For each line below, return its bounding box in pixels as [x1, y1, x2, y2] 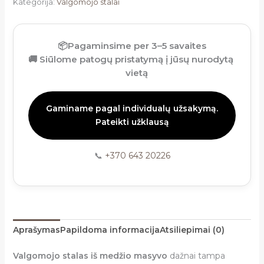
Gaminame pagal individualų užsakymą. [46, 103, 218, 114]
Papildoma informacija [60, 224, 160, 235]
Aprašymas [12, 224, 60, 235]
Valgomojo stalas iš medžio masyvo [12, 250, 167, 261]
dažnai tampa [167, 250, 225, 261]
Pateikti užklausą [95, 116, 169, 127]
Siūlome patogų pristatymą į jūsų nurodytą [39, 53, 233, 65]
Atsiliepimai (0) [159, 224, 225, 235]
